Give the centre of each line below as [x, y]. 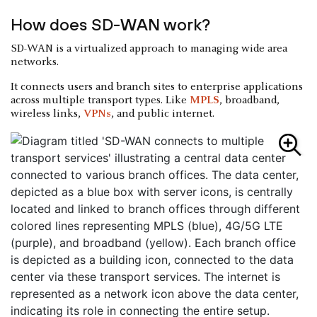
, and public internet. [163, 114]
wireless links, [47, 114]
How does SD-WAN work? [110, 25]
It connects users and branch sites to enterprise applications [157, 87]
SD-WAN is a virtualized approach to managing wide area [149, 49]
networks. [35, 63]
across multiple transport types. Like [100, 101]
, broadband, [249, 101]
